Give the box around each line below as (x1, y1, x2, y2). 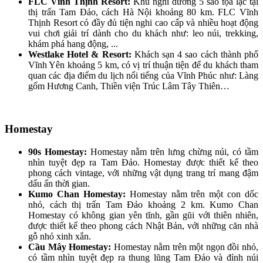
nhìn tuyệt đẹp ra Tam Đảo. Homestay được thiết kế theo (28, 157, 258, 167)
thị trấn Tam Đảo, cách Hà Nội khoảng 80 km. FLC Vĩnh (28, 7, 258, 18)
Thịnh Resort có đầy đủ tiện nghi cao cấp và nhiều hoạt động (28, 18, 258, 28)
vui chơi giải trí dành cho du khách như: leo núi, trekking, (28, 28, 258, 39)
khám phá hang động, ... (28, 39, 118, 49)
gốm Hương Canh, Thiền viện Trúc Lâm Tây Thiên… (28, 81, 230, 92)
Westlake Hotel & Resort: (28, 49, 131, 60)
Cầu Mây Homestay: (28, 241, 112, 252)
